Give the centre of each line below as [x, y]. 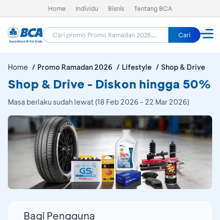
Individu [87, 8]
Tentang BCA [153, 8]
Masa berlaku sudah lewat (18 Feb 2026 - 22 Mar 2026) [98, 102]
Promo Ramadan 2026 [75, 67]
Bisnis [116, 8]
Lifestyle [137, 67]
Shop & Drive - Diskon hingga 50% [109, 84]
